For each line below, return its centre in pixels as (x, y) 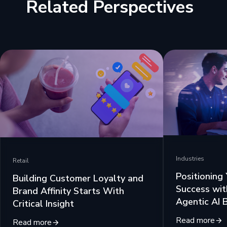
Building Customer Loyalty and (78, 178)
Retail (21, 160)
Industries (190, 158)
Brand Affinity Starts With (68, 191)
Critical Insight (43, 203)
